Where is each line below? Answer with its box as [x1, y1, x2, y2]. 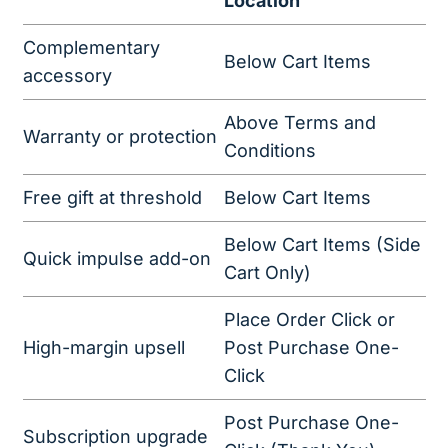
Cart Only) [223, 262, 311, 284]
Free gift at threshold [22, 187, 202, 209]
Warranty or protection [22, 126, 217, 148]
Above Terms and [223, 112, 376, 134]
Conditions [223, 140, 316, 162]
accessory [22, 65, 112, 87]
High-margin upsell [22, 337, 185, 359]
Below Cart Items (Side [223, 234, 421, 256]
